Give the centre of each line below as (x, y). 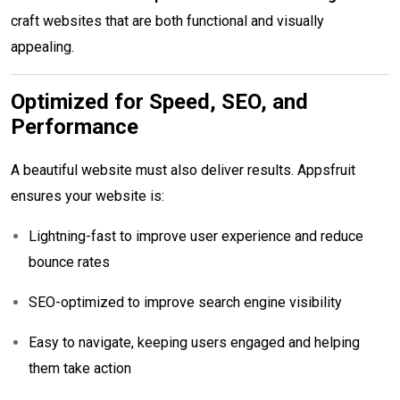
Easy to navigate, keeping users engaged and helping (194, 342)
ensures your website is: (87, 196)
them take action (80, 368)
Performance (75, 126)
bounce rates (69, 262)
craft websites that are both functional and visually (167, 21)
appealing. (42, 46)
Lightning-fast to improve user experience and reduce (196, 236)
